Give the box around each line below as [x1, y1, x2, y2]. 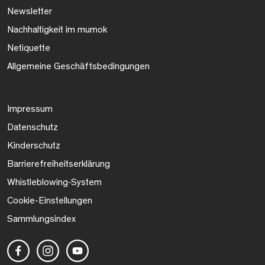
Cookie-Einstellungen [7, 195, 92, 205]
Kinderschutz [7, 140, 60, 150]
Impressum [7, 104, 53, 114]
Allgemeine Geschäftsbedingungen [7, 61, 150, 71]
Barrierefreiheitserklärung [7, 159, 110, 169]
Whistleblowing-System [7, 177, 102, 187]
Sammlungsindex [7, 214, 76, 224]
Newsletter [7, 6, 52, 16]
